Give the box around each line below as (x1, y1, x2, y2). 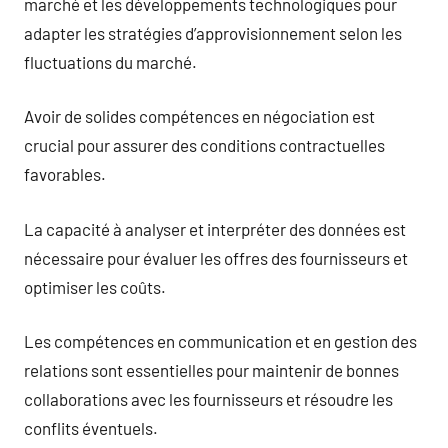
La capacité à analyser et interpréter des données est (24, 218, 406, 239)
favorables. (24, 164, 106, 184)
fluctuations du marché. (24, 51, 197, 72)
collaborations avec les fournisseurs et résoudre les (24, 389, 393, 409)
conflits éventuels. (24, 418, 158, 438)
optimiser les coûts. (24, 276, 166, 297)
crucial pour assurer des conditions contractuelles (24, 135, 385, 155)
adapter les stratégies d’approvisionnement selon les (24, 22, 402, 43)
